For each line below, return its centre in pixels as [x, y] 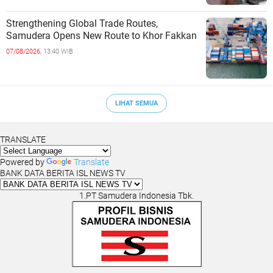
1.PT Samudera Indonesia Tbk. [136, 196]
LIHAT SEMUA [136, 103]
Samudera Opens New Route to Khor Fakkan [101, 36]
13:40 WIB [58, 52]
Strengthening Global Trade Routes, [82, 24]
